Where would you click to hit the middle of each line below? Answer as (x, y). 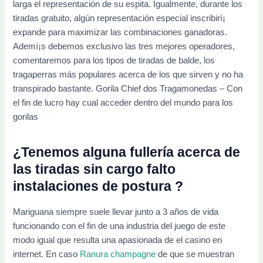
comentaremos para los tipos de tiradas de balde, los (114, 61)
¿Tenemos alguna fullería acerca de (127, 152)
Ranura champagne (118, 254)
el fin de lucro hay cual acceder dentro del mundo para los (123, 103)
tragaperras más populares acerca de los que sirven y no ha (128, 75)
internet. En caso (47, 254)
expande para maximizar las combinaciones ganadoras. (120, 33)
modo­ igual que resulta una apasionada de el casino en (118, 240)
